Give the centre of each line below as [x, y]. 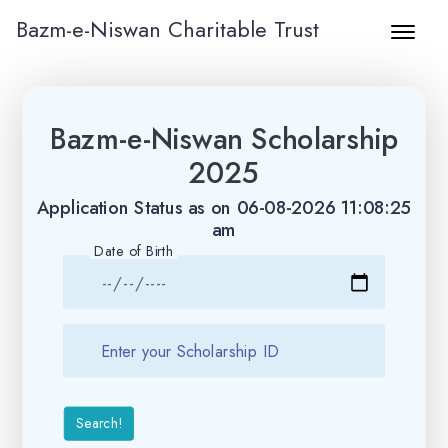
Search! [99, 423]
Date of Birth [133, 251]
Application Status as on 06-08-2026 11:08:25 [224, 208]
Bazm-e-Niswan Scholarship [224, 139]
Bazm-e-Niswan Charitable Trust [167, 29]
